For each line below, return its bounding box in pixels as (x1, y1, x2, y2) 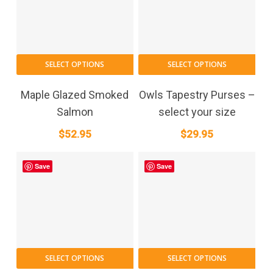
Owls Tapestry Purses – (138, 88, 255, 101)
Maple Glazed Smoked (21, 88, 129, 101)
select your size (158, 105, 236, 118)
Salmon (56, 105, 93, 118)
